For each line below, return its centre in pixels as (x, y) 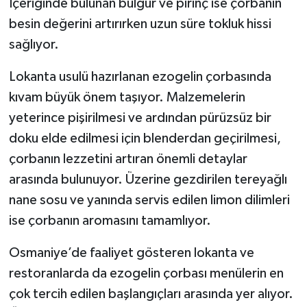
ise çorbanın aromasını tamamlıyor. (110, 221)
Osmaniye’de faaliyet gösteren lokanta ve (131, 253)
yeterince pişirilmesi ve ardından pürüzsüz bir (140, 118)
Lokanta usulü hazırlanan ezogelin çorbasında (140, 77)
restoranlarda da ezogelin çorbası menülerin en (146, 273)
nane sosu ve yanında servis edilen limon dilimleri (149, 200)
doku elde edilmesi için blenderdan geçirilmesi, (145, 138)
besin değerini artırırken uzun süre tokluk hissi (140, 24)
